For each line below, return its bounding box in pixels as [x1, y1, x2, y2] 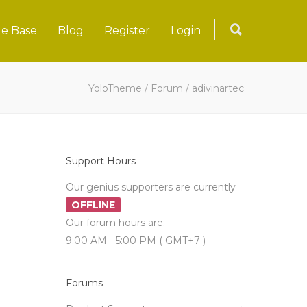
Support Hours [66, 155, 136, 167]
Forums [66, 277, 103, 289]
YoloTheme [88, 82, 142, 95]
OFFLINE [71, 199, 115, 211]
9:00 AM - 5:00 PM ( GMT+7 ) [66, 234, 206, 247]
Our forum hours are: [66, 217, 165, 229]
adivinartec [192, 82, 244, 95]
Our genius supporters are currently [66, 181, 236, 193]
